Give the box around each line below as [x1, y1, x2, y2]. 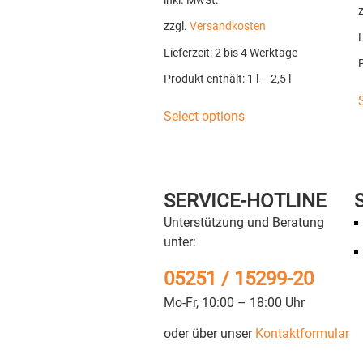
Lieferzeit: [163, 45, 215, 60]
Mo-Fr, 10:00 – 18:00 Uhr [163, 294, 305, 310]
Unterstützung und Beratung [163, 215, 324, 231]
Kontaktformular [254, 326, 349, 342]
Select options [163, 108, 245, 124]
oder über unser [163, 326, 255, 342]
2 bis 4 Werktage [214, 45, 297, 60]
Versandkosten [189, 19, 266, 34]
